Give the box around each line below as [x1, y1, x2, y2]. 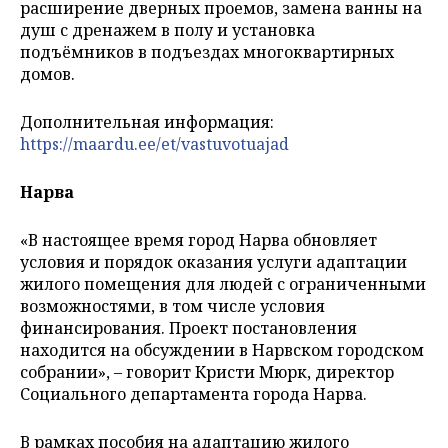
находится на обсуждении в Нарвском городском [20, 338, 424, 361]
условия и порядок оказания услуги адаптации [20, 250, 407, 273]
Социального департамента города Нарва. [20, 382, 367, 405]
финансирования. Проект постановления [20, 316, 357, 339]
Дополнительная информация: [20, 110, 274, 133]
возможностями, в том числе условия [20, 294, 325, 317]
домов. [20, 62, 75, 85]
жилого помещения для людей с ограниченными [20, 272, 426, 295]
